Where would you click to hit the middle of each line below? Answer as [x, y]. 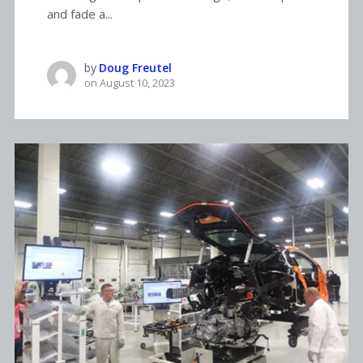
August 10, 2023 [137, 83]
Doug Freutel [135, 67]
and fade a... [79, 13]
